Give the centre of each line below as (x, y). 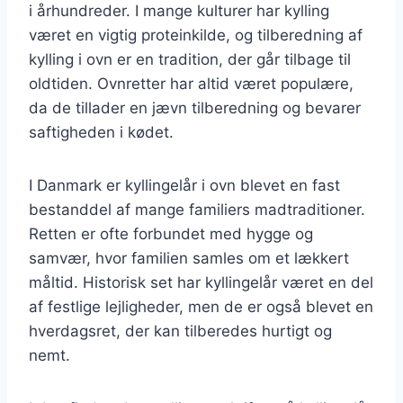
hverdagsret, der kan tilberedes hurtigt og (180, 331)
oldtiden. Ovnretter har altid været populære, (191, 83)
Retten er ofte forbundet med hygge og (171, 233)
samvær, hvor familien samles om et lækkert (189, 258)
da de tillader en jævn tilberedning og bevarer (195, 107)
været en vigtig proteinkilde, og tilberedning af (196, 35)
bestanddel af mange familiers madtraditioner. (197, 209)
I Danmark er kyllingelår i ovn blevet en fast (184, 185)
